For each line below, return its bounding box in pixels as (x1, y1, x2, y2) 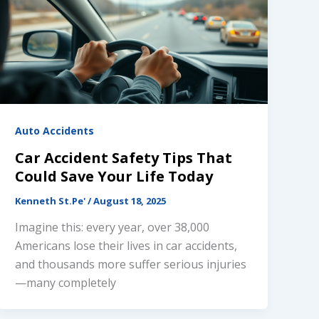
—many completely (15, 275, 117, 291)
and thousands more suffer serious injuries (15, 256, 247, 273)
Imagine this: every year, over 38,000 (15, 219, 210, 236)
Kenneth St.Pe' (15, 194, 88, 207)
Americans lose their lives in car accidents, (15, 238, 238, 254)
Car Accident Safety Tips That (15, 147, 233, 167)
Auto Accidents (15, 123, 95, 137)
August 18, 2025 (93, 194, 167, 207)
